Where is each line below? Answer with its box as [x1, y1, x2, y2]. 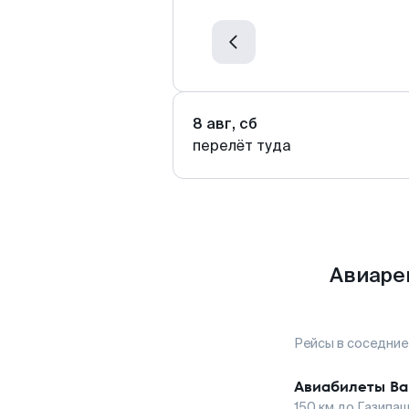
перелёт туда [193, 136, 291, 155]
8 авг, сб [193, 114, 257, 133]
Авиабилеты [294, 376, 385, 397]
